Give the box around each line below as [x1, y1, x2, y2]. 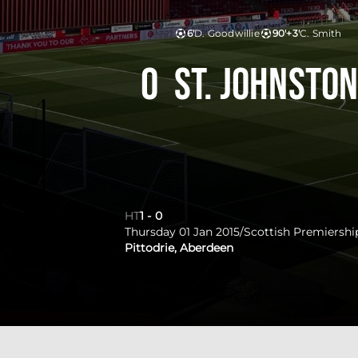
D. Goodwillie [194, 27, 260, 39]
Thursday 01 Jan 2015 [125, 225, 240, 239]
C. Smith [299, 27, 342, 39]
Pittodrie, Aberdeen [125, 241, 233, 255]
